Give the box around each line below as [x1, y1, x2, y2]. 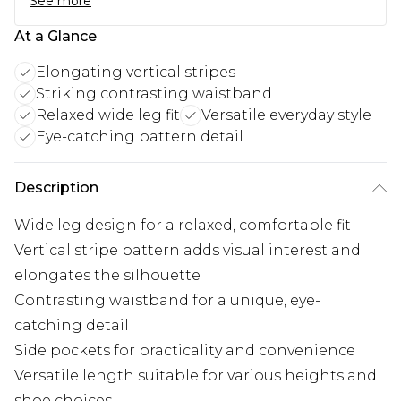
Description [14, 179, 98, 197]
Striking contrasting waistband [36, 85, 272, 103]
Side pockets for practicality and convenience [14, 342, 355, 360]
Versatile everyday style [201, 107, 371, 124]
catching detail [14, 317, 129, 335]
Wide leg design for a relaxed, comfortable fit [14, 217, 351, 235]
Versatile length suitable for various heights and [14, 367, 377, 385]
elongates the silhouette [14, 267, 200, 285]
